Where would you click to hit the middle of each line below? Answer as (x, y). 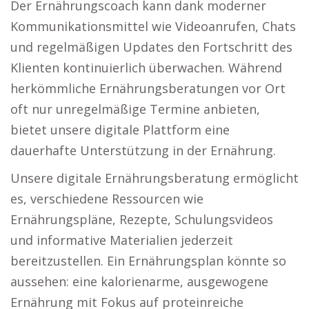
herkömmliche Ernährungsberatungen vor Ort (148, 88)
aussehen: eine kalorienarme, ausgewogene (139, 281)
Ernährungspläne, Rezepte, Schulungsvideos (142, 219)
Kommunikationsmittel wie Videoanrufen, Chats (153, 26)
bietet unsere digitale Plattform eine (120, 130)
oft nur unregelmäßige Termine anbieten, (135, 109)
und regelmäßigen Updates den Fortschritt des (151, 47)
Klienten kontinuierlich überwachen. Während (146, 68)
